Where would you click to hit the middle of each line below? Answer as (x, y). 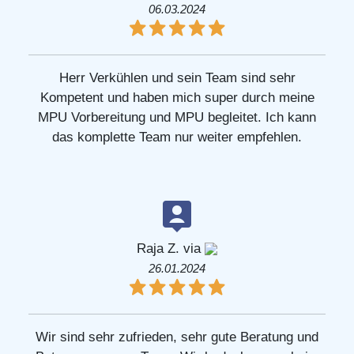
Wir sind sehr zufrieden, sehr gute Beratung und (177, 337)
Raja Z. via (171, 248)
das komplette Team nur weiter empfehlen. (177, 137)
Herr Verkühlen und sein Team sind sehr (177, 77)
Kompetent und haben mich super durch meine (177, 97)
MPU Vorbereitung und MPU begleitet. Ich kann (177, 117)
